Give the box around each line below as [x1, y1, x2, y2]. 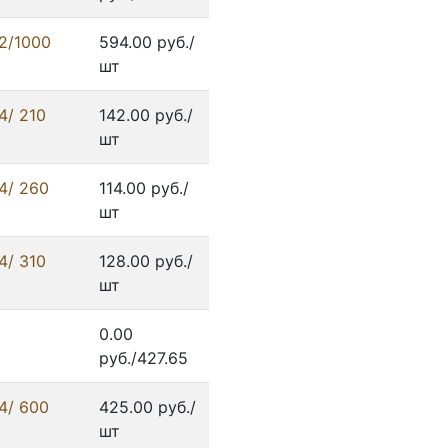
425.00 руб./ [99, 397, 196, 418]
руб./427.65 [99, 348, 188, 369]
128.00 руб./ [99, 251, 193, 272]
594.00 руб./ [99, 32, 195, 53]
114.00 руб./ [99, 178, 189, 199]
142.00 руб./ [99, 105, 193, 126]
